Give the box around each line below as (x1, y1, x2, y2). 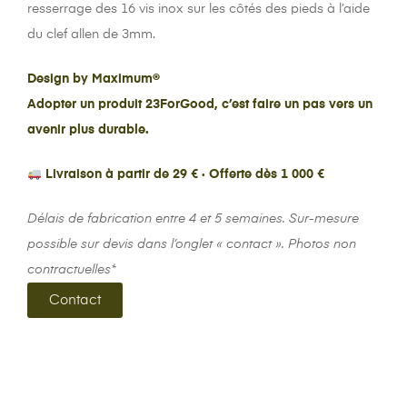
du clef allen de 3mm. (27, 28, 155, 42)
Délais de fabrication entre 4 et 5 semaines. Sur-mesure (27, 213, 359, 226)
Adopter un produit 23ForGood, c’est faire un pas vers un (27, 98, 372, 112)
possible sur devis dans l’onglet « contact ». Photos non (27, 238, 356, 252)
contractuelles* (27, 263, 115, 277)
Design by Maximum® (27, 73, 160, 86)
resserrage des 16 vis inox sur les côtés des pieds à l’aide (27, 3, 370, 16)
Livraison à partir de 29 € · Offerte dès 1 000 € (45, 168, 324, 182)
